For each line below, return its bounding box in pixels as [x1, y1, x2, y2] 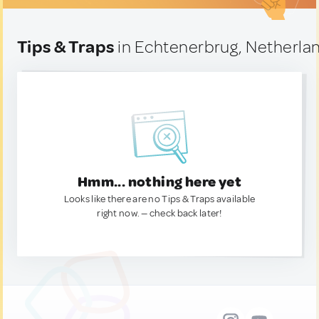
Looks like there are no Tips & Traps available [63, 193, 256, 205]
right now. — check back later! [97, 207, 222, 219]
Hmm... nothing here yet [77, 173, 242, 191]
